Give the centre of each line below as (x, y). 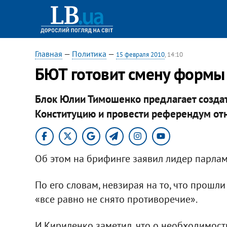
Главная (48, 54)
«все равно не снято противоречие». (116, 199)
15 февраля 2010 (140, 54)
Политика (89, 54)
